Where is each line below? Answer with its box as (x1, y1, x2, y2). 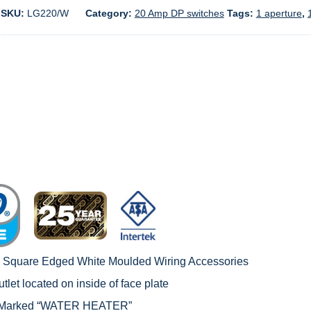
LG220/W (26, 8, 69, 19)
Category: (85, 8, 135, 19)
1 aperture (255, 8, 302, 19)
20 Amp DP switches (134, 8, 224, 19)
